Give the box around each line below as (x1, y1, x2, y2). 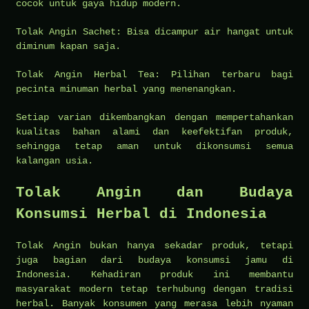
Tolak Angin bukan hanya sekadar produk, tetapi (16, 239, 293, 251)
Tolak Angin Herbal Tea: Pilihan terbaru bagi (16, 68, 293, 80)
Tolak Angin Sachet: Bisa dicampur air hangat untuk (16, 26, 293, 37)
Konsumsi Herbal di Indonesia (16, 206, 267, 222)
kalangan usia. (16, 154, 93, 166)
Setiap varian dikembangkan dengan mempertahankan (16, 111, 293, 123)
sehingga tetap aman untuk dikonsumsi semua (16, 140, 293, 152)
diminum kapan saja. (16, 40, 121, 52)
